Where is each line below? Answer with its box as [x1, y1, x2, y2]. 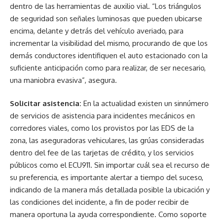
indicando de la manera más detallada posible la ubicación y [10, 185, 210, 195]
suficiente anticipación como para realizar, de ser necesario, [10, 63, 206, 73]
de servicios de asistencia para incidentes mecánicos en [10, 111, 195, 121]
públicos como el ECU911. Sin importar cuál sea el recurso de [10, 160, 210, 170]
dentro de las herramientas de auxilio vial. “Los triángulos [10, 1, 201, 11]
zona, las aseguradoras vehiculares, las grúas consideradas [10, 136, 204, 146]
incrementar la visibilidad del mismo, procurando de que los [10, 38, 208, 48]
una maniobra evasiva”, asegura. [10, 75, 117, 85]
